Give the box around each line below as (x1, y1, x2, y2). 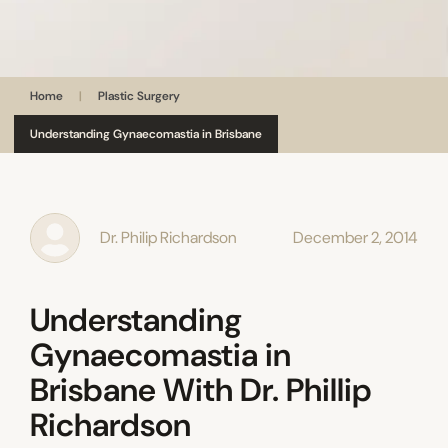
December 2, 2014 (293, 227, 418, 249)
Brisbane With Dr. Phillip (30, 369, 372, 412)
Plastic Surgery (97, 88, 180, 105)
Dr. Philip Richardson (100, 227, 237, 249)
